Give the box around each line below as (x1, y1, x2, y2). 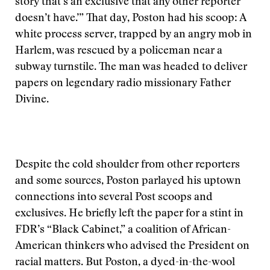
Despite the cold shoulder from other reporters (15, 160, 240, 171)
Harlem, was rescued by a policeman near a (15, 46, 222, 57)
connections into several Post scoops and (15, 192, 213, 203)
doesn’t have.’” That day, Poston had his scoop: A (15, 13, 246, 24)
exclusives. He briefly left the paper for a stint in (15, 209, 243, 219)
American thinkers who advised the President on (15, 241, 250, 252)
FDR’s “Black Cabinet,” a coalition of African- (15, 225, 231, 236)
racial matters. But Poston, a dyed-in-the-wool (15, 257, 235, 268)
